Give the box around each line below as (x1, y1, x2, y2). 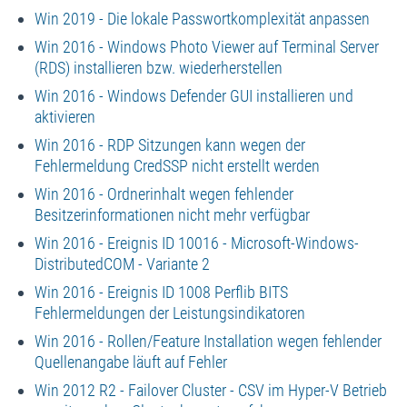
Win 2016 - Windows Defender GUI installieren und (34, 85, 353, 105)
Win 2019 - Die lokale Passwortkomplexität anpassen (34, 8, 370, 28)
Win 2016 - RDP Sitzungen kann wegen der (34, 134, 305, 154)
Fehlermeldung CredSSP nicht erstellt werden (34, 155, 320, 175)
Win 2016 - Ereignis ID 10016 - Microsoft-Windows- (34, 233, 359, 253)
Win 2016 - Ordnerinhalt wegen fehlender (34, 184, 293, 203)
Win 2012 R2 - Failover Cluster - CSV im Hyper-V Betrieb (34, 380, 387, 400)
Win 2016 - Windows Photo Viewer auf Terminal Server (34, 36, 379, 56)
